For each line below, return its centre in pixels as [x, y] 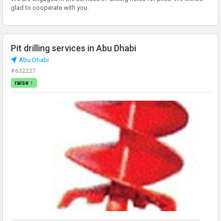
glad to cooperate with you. [50, 8]
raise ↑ [24, 83]
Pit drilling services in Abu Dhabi [74, 48]
